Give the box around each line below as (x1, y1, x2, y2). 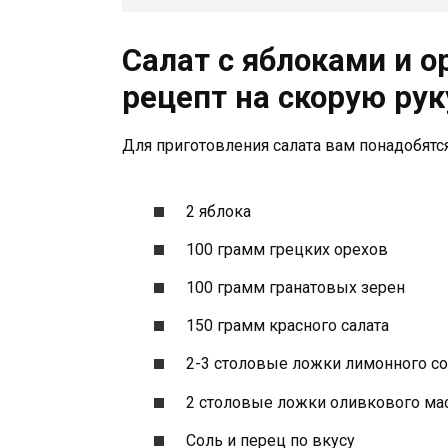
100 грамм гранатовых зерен (186, 278, 406, 297)
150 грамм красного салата (186, 316, 390, 336)
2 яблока (186, 201, 252, 221)
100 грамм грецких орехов (186, 239, 389, 259)
